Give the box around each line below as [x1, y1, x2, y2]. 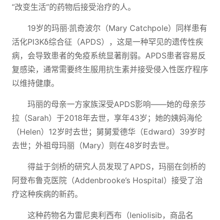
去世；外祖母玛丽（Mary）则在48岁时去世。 [12, 140, 174, 150]
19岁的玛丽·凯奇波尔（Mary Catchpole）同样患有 [27, 23, 207, 33]
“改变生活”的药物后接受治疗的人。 [12, 2, 136, 12]
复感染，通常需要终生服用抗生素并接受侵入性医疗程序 [12, 64, 208, 74]
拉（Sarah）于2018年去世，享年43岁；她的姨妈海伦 [12, 113, 202, 123]
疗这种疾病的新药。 [12, 189, 82, 199]
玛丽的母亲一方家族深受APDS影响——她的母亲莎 [27, 99, 206, 109]
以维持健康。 [12, 78, 59, 88]
